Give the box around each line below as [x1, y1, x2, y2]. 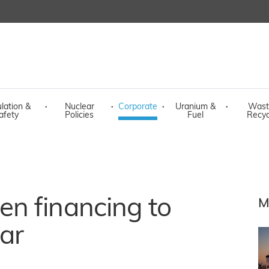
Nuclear [64, 103, 94, 112]
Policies [65, 111, 94, 120]
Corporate [118, 103, 157, 112]
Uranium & [175, 103, 216, 112]
